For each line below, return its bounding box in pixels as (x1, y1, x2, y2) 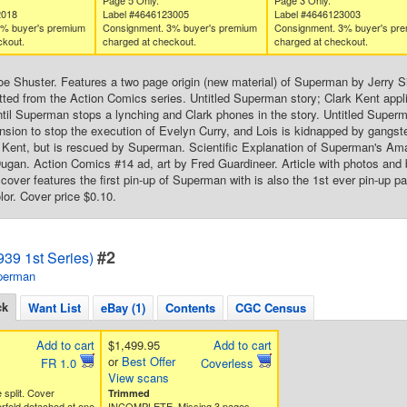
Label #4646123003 (273, 6, 361, 21)
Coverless (200, 354, 257, 372)
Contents (165, 299, 215, 316)
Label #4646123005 (102, 6, 189, 21)
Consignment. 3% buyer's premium (102, 20, 257, 35)
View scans (107, 369, 169, 386)
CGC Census (235, 299, 306, 316)
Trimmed (107, 386, 150, 400)
